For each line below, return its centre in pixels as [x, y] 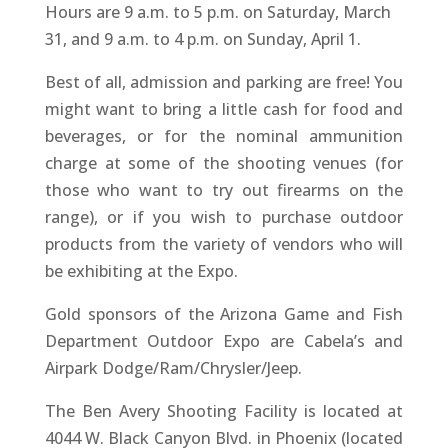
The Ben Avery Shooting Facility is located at [224, 410]
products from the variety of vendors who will [224, 243]
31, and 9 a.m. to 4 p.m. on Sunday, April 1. [202, 38]
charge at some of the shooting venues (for [224, 162]
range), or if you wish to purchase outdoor [224, 216]
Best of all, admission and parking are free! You [224, 81]
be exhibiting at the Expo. [141, 270]
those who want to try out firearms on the [224, 189]
